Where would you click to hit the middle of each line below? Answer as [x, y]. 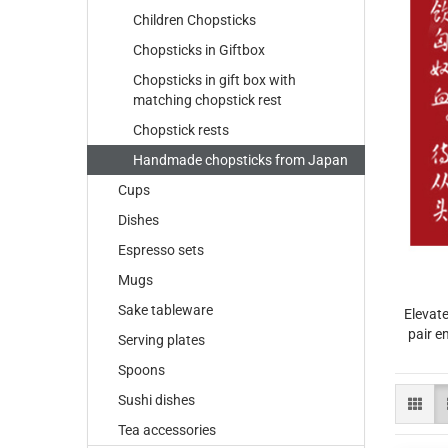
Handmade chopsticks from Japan [240, 160]
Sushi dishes [156, 400]
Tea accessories [167, 430]
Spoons [141, 370]
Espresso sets [161, 250]
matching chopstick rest [207, 100]
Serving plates [161, 340]
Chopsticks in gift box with [214, 80]
